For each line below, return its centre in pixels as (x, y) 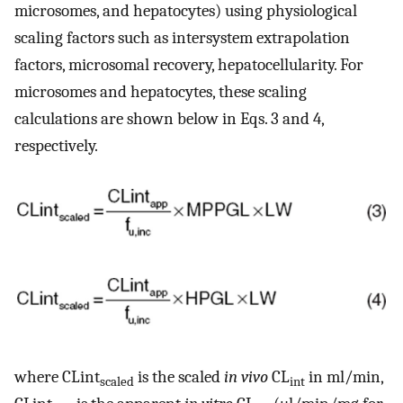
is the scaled (179, 377)
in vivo (246, 377)
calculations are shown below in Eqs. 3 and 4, (169, 119)
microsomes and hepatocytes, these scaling (161, 92)
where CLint (57, 377)
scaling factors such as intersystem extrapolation (182, 38)
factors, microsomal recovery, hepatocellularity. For (189, 65)
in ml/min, (344, 377)
